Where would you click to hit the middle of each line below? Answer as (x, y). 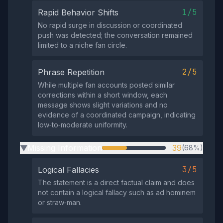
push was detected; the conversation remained (115, 35)
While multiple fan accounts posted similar (106, 85)
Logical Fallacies (68, 170)
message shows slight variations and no (103, 105)
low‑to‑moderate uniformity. (83, 125)
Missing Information (65, 148)
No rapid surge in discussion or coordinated (110, 25)
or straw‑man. (60, 202)
